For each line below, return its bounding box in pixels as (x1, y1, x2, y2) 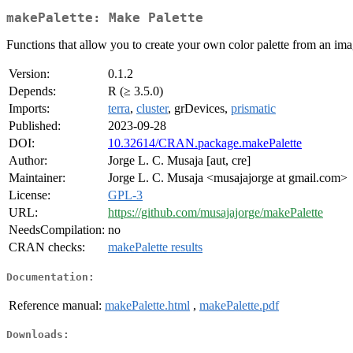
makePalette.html (105, 298, 190, 312)
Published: (9, 119, 61, 133)
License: (9, 188, 50, 203)
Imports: (9, 102, 50, 116)
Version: (9, 67, 50, 81)
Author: (9, 154, 47, 168)
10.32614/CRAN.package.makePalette (108, 136, 302, 150)
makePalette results (108, 240, 203, 255)
